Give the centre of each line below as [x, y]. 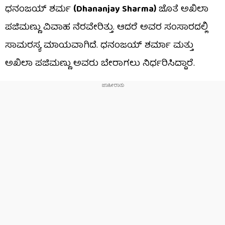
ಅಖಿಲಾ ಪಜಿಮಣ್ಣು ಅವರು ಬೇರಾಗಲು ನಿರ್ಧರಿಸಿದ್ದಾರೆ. [100, 64]
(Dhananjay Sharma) [115, 10]
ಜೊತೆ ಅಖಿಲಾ [182, 10]
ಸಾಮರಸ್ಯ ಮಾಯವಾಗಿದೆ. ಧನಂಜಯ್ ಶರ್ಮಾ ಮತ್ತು [99, 46]
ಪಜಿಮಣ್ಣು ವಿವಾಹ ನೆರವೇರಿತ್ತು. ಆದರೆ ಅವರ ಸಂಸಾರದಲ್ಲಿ [106, 28]
